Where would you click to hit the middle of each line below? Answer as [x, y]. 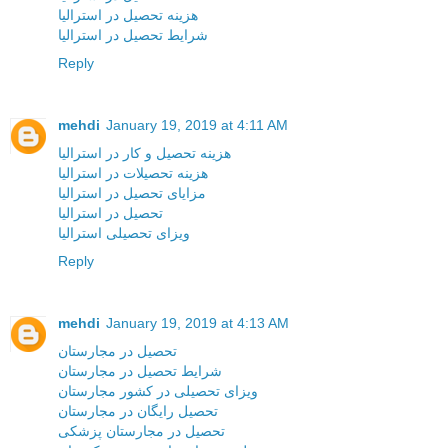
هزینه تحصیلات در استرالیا [133, 172]
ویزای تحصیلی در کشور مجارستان [158, 390]
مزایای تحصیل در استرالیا [132, 192]
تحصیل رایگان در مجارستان [138, 410]
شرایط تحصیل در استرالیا [133, 34]
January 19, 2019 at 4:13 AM [197, 322]
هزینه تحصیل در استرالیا [128, 14]
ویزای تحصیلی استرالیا [124, 232]
